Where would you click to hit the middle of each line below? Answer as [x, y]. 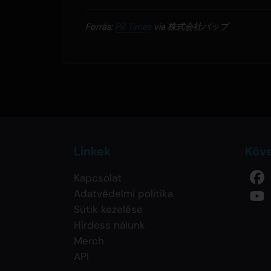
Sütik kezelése [108, 210]
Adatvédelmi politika [123, 194]
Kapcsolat [98, 178]
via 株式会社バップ [190, 27]
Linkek [92, 152]
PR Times [133, 27]
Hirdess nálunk [109, 225]
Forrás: [100, 27]
